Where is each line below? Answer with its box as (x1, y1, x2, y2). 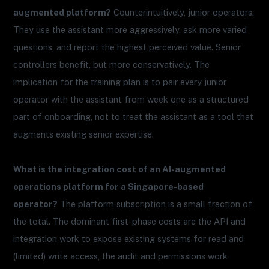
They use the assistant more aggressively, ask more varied (13, 25, 247, 35)
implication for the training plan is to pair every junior (13, 77, 227, 88)
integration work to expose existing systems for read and (13, 234, 244, 244)
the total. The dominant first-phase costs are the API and (13, 216, 246, 227)
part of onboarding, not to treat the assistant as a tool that (13, 112, 254, 122)
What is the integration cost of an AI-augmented (13, 164, 226, 175)
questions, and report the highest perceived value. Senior (13, 42, 241, 53)
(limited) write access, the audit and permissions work (13, 251, 228, 262)
